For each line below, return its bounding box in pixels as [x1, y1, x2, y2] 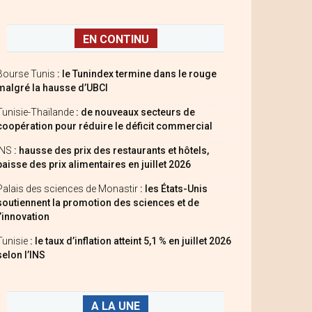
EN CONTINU [82, 33, 149, 46]
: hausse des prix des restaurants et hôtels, [14, 145, 209, 156]
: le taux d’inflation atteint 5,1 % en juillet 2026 [30, 235, 231, 247]
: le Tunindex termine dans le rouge [57, 68, 217, 79]
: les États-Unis [140, 183, 208, 194]
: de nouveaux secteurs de [76, 107, 195, 118]
